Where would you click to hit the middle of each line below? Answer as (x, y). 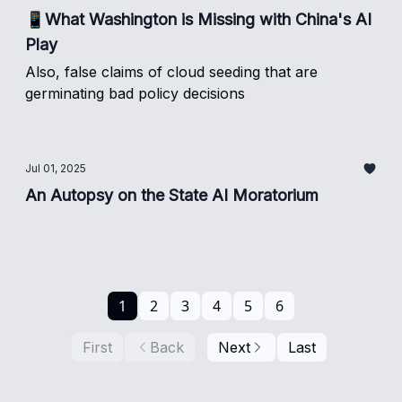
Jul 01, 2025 (56, 168)
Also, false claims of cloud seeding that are (171, 72)
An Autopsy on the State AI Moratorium (172, 195)
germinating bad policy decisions (135, 93)
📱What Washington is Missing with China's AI (198, 19)
